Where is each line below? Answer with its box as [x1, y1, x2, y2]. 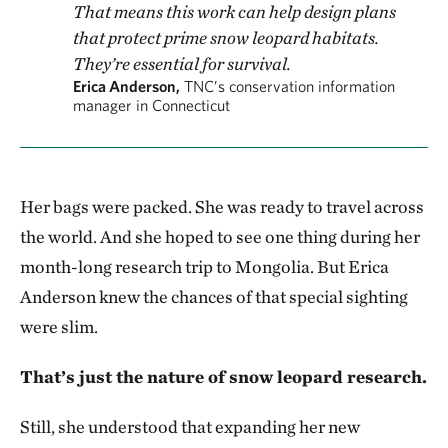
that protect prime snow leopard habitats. [73, 26, 379, 48]
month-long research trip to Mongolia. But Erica [20, 255, 389, 277]
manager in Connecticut [73, 95, 230, 114]
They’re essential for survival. [73, 52, 291, 74]
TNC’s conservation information [184, 76, 395, 95]
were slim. [20, 315, 98, 337]
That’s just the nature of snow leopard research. [20, 365, 427, 387]
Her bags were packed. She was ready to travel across [20, 195, 424, 217]
